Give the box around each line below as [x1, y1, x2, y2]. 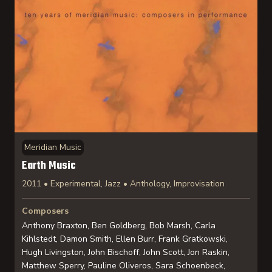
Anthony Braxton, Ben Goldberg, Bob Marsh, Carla [22, 220, 216, 231]
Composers [22, 205, 69, 217]
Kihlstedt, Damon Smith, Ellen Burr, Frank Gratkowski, [22, 233, 228, 245]
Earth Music [22, 157, 76, 175]
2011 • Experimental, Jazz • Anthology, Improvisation [22, 178, 225, 189]
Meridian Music [24, 141, 81, 153]
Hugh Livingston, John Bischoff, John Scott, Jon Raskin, [22, 246, 229, 258]
